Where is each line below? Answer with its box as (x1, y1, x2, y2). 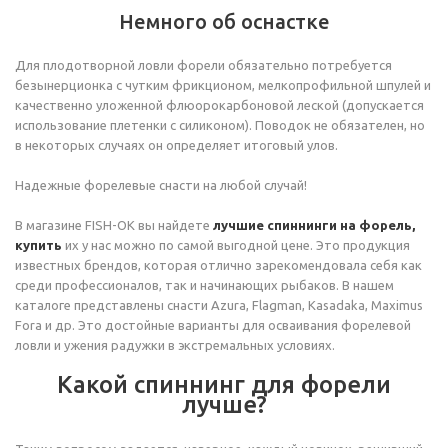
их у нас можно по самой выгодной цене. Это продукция (62, 238, 410, 252)
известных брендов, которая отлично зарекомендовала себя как (15, 258, 422, 272)
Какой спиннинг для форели (57, 371, 391, 398)
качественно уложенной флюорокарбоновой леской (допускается (15, 98, 424, 112)
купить (15, 238, 62, 252)
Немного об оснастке (118, 10, 330, 33)
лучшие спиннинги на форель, (213, 218, 415, 232)
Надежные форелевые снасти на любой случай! (15, 178, 307, 192)
